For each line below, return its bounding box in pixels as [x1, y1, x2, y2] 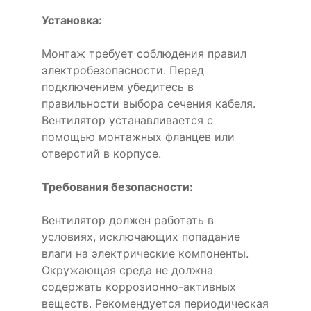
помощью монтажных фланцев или [42, 130, 235, 144]
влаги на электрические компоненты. [42, 246, 249, 260]
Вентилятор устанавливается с [42, 113, 213, 127]
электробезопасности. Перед [42, 63, 204, 77]
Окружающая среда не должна [42, 263, 213, 277]
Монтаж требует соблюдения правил [42, 47, 246, 60]
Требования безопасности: [42, 180, 193, 194]
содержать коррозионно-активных [42, 280, 236, 294]
